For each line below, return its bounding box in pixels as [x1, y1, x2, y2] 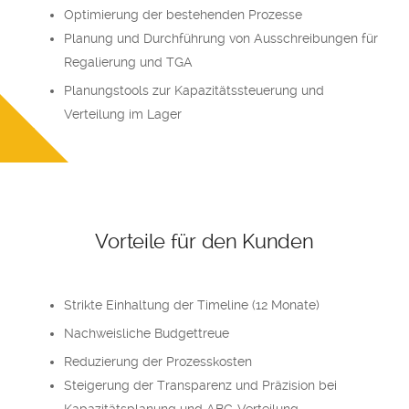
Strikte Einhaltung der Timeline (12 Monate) [64, 298, 320, 312]
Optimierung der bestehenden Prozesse [64, 7, 302, 22]
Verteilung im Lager [64, 107, 182, 121]
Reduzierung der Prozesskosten [64, 354, 252, 369]
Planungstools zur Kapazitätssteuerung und [64, 83, 324, 98]
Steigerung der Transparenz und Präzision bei [64, 378, 337, 393]
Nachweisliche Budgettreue [64, 326, 229, 341]
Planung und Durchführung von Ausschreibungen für [64, 31, 378, 46]
